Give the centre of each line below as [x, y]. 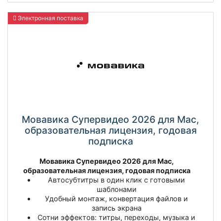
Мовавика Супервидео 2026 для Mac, [107, 161]
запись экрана [116, 208]
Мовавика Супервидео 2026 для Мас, [110, 120]
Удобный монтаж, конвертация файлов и [116, 198]
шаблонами [116, 189]
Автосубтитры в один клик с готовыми [116, 180]
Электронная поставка [50, 18]
